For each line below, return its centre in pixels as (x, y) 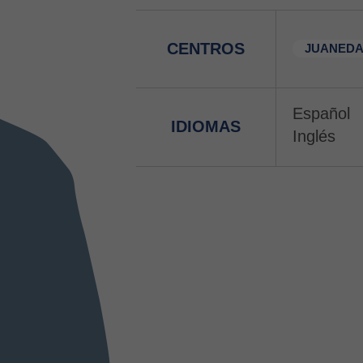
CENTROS (206, 49)
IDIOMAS (206, 126)
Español (321, 113)
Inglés (314, 136)
